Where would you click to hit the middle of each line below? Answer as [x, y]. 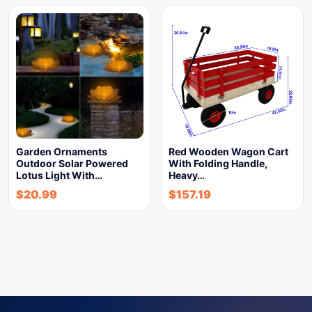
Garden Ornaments [62, 151]
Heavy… [187, 175]
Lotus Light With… [59, 175]
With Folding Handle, [218, 163]
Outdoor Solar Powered [72, 163]
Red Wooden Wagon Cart [228, 151]
